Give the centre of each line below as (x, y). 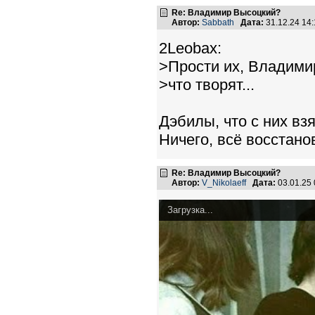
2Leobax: (190, 48)
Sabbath (218, 22)
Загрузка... (190, 210)
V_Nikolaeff (224, 183)
